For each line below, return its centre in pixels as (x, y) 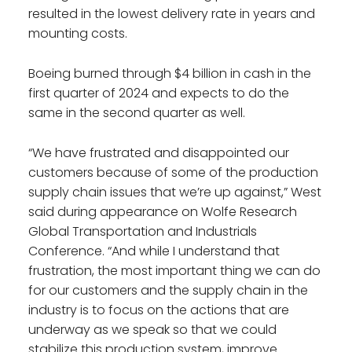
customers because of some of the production (173, 173)
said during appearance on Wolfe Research (163, 212)
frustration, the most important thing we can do (174, 271)
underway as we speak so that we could (152, 330)
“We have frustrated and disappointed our (159, 153)
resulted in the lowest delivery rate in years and (172, 14)
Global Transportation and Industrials (143, 232)
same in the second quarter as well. (137, 113)
